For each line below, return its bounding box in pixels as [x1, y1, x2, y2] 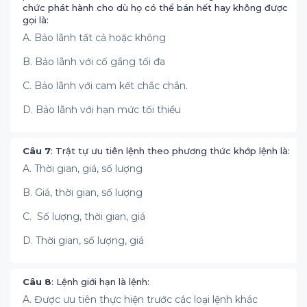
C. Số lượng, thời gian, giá [23, 210, 145, 223]
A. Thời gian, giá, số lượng [23, 162, 143, 175]
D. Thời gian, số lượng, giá [23, 234, 144, 247]
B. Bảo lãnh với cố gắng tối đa [23, 56, 168, 68]
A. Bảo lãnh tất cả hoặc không [23, 32, 166, 44]
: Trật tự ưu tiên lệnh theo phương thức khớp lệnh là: [51, 145, 290, 156]
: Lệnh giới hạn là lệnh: [51, 276, 149, 287]
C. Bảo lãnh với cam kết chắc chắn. [23, 79, 188, 92]
